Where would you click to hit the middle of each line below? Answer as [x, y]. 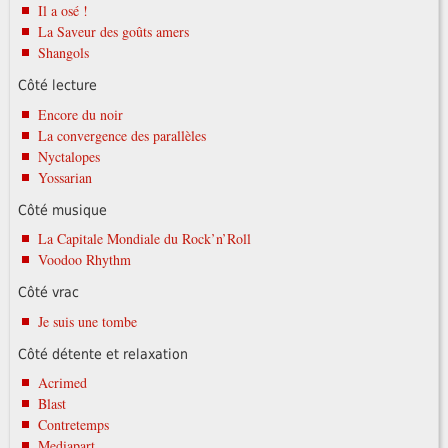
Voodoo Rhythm [84, 260]
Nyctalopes [68, 156]
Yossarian [64, 177]
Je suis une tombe [87, 321]
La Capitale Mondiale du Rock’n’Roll [144, 239]
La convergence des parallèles [121, 135]
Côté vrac [48, 292]
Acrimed [62, 383]
